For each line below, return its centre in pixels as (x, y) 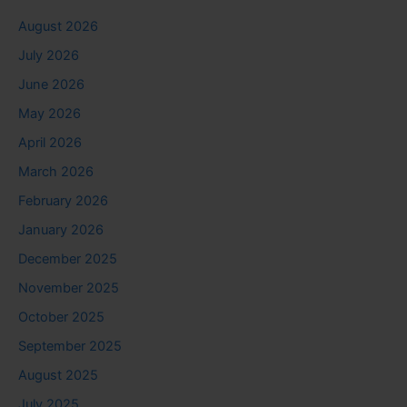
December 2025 (68, 258)
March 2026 (56, 172)
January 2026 (61, 230)
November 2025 (69, 288)
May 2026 (50, 114)
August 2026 (58, 27)
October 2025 (61, 317)
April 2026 (50, 143)
